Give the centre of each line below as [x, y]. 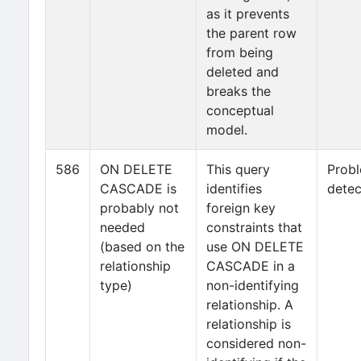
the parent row [251, 33]
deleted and [243, 72]
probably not [139, 208]
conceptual [240, 110]
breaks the [239, 91]
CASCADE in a [251, 266]
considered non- [256, 343]
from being [240, 52]
